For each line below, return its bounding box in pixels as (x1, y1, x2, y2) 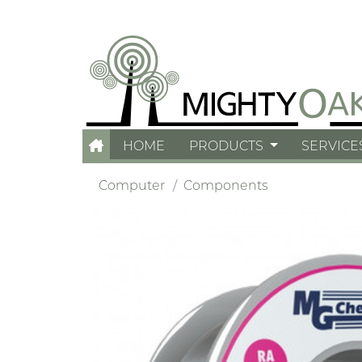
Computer (99, 178, 165, 193)
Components (183, 178, 268, 193)
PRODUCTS (189, 138, 267, 154)
